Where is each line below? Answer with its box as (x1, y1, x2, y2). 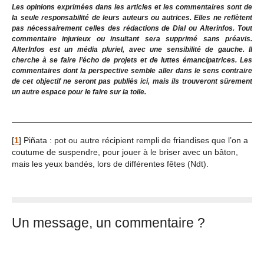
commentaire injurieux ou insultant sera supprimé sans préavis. (12, 34, 252, 43)
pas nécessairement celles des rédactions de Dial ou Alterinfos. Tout (12, 24, 252, 32)
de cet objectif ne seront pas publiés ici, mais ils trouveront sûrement (12, 77, 252, 85)
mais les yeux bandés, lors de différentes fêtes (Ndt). (12, 159, 209, 169)
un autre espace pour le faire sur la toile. (12, 87, 146, 96)
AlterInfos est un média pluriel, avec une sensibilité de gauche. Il (12, 45, 252, 54)
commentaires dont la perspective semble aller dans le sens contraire (12, 66, 252, 75)
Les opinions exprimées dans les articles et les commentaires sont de (12, 2, 252, 11)
